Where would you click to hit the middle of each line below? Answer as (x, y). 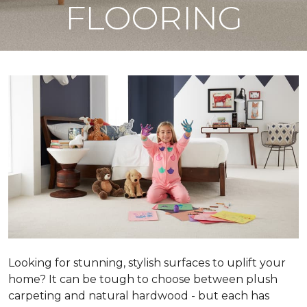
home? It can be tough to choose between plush (143, 280)
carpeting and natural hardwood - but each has (139, 296)
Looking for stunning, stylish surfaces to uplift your (147, 263)
